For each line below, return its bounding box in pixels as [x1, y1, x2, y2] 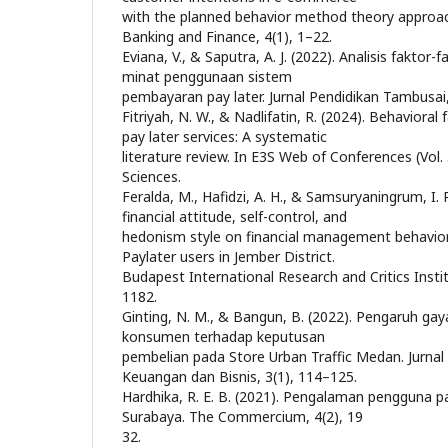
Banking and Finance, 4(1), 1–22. [122, 27, 332, 46]
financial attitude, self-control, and [122, 207, 347, 226]
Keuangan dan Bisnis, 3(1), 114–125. [122, 367, 357, 386]
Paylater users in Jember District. [122, 247, 335, 266]
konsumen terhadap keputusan [122, 327, 325, 346]
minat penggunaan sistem [122, 67, 292, 86]
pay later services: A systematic [122, 127, 327, 146]
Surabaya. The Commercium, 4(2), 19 [122, 407, 363, 426]
